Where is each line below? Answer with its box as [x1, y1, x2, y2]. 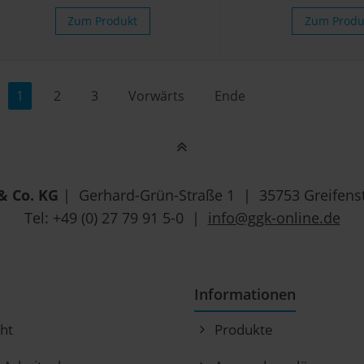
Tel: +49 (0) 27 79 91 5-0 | [24, 208, 208, 228]
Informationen [194, 284, 296, 305]
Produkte [214, 320, 273, 340]
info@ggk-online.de [207, 208, 340, 228]
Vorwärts [128, 87, 185, 106]
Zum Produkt [67, 13, 138, 29]
